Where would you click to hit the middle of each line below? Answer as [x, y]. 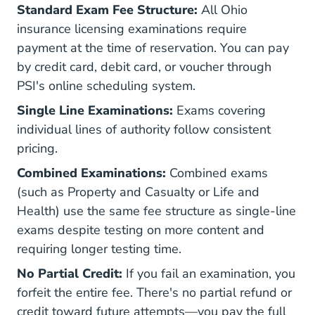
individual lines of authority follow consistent [144, 129]
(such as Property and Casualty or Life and [138, 192]
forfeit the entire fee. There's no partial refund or [154, 292]
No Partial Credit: [70, 274]
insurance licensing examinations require [132, 29]
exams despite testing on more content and [141, 230]
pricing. [37, 148]
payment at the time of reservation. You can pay [153, 48]
